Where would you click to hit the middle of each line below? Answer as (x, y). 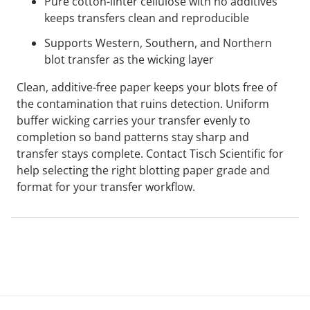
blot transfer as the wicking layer (129, 60)
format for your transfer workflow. (106, 187)
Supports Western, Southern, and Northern (158, 43)
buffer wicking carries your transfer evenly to (134, 121)
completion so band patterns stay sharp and (133, 137)
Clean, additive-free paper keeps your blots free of (147, 88)
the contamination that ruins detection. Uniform (143, 104)
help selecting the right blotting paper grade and (143, 171)
